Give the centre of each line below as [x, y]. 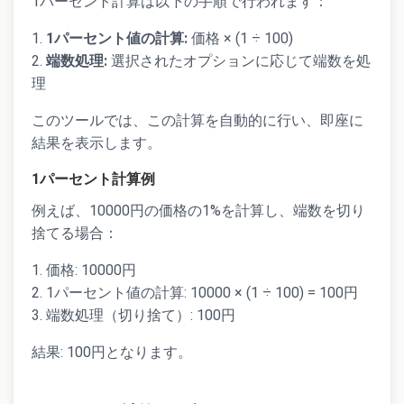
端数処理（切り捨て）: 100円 [141, 315]
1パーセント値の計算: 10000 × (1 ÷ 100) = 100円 [202, 293]
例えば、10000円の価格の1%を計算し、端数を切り [198, 211]
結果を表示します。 [96, 143]
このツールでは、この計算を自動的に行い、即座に [197, 120]
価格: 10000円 [91, 270]
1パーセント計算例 [93, 179]
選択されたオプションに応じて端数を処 [239, 61]
